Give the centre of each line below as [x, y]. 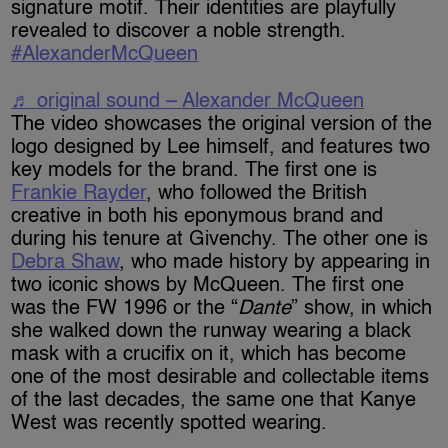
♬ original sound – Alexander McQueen [188, 101]
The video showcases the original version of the [222, 124]
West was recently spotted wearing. [169, 423]
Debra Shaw [65, 262]
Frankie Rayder [79, 193]
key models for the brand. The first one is [194, 170]
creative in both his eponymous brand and [197, 216]
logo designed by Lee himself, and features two [221, 147]
